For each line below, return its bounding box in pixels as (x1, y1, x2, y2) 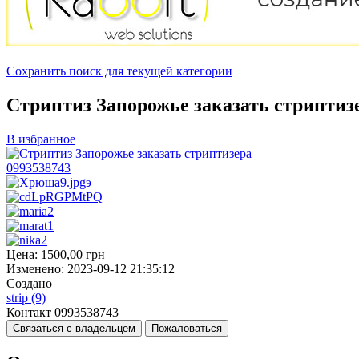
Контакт (6, 305, 51, 319)
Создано (6, 276, 52, 290)
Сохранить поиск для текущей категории (6, 63, 232, 78)
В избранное (6, 131, 75, 146)
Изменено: (6, 261, 64, 276)
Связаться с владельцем (13, 321, 135, 334)
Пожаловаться (151, 321, 222, 334)
